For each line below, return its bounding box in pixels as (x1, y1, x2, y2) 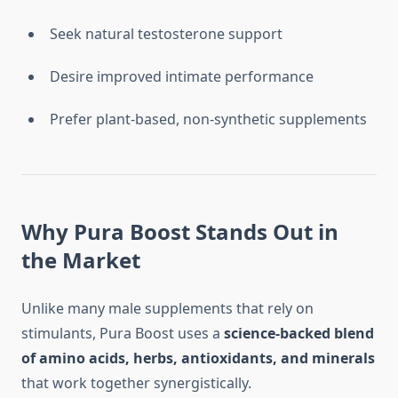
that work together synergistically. (21, 373, 251, 394)
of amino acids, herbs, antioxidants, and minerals (21, 348, 375, 369)
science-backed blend (224, 323, 374, 344)
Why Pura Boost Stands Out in (21, 217, 338, 247)
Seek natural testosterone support (50, 24, 283, 44)
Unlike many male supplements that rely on (21, 298, 314, 319)
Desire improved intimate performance (50, 67, 314, 87)
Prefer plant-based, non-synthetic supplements (50, 109, 367, 130)
